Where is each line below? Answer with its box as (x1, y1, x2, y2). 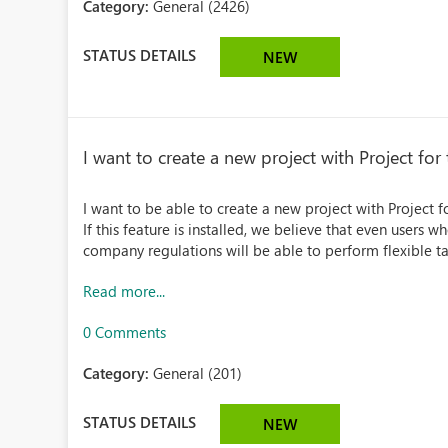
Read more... (83, 281, 166, 301)
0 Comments (83, 322, 167, 342)
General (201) (153, 363, 243, 383)
